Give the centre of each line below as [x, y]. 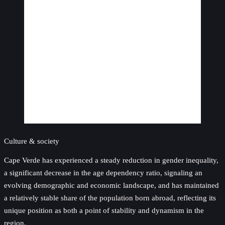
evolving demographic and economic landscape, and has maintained [111, 185]
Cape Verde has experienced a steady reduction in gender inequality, [111, 160]
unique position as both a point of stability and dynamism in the [104, 210]
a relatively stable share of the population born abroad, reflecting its [110, 198]
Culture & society [32, 141]
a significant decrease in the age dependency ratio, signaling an [103, 173]
